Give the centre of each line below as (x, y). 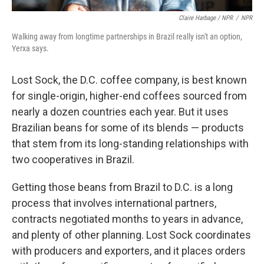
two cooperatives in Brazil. (73, 159)
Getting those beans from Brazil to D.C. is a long (122, 187)
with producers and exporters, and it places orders (129, 251)
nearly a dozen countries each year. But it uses (120, 112)
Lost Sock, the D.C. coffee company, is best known (129, 80)
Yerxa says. (30, 48)
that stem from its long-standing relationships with (130, 143)
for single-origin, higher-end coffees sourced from (129, 96)
